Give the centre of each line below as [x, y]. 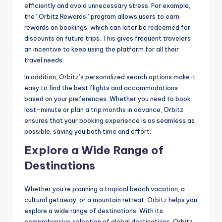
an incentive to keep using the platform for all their [102, 49]
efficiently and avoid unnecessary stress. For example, [107, 6]
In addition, [42, 77]
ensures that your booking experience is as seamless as [110, 121]
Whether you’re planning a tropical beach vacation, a [105, 189]
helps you [182, 200]
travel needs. [44, 60]
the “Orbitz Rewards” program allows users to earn [102, 17]
